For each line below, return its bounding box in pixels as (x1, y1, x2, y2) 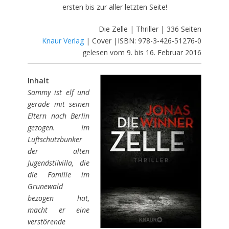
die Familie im (28, 169, 89, 179)
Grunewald (28, 181, 63, 191)
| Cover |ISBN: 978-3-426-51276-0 (84, 35, 201, 45)
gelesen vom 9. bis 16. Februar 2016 (82, 47, 201, 57)
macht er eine (28, 204, 89, 215)
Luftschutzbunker (28, 134, 82, 144)
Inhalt (28, 75, 51, 85)
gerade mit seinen (28, 99, 89, 109)
